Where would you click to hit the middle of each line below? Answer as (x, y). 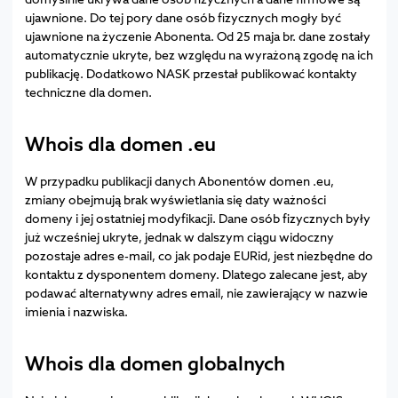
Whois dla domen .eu (120, 144)
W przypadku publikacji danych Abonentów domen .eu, (179, 180)
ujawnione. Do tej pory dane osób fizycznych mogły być (183, 17)
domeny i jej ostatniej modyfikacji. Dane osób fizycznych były (197, 218)
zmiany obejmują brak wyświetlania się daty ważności (175, 199)
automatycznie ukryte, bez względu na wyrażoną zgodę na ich (199, 54)
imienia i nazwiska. (76, 311)
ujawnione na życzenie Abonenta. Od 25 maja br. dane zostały (197, 36)
